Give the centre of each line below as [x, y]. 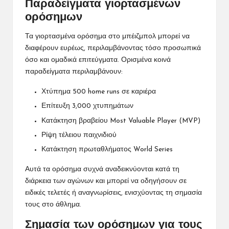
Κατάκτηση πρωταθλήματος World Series [107, 149]
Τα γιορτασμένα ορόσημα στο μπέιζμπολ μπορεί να [107, 37]
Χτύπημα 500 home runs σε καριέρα [99, 92]
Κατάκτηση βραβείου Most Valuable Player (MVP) [121, 121]
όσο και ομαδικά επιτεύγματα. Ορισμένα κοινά [98, 60]
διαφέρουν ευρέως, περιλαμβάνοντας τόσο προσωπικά [113, 49]
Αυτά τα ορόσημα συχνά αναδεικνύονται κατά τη [102, 169]
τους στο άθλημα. [53, 204]
